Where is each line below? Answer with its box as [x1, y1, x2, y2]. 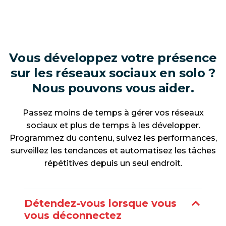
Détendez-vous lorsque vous [24, 197, 177, 209]
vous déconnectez [24, 209, 122, 221]
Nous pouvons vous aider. [32, 80, 194, 95]
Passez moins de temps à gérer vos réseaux [22, 108, 204, 118]
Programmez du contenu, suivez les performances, [9, 133, 217, 143]
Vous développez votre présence [9, 50, 217, 65]
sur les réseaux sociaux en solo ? [10, 65, 216, 80]
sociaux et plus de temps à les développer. [26, 121, 200, 131]
